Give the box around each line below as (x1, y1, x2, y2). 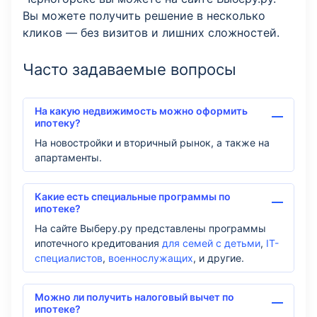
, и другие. (193, 251, 244, 264)
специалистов (35, 251, 103, 264)
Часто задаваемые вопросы (23, 59, 236, 79)
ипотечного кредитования (35, 236, 162, 249)
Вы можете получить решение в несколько (23, 8, 265, 23)
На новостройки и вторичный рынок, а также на (35, 136, 270, 149)
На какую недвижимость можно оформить (35, 104, 248, 117)
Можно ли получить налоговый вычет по (35, 290, 234, 303)
